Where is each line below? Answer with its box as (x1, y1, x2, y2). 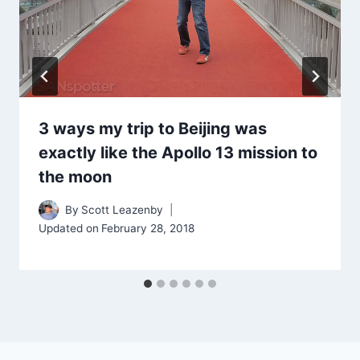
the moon (39, 167, 112, 187)
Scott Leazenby (81, 203, 164, 217)
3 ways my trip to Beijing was (39, 119, 267, 139)
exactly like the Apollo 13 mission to (39, 143, 317, 163)
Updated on (39, 222, 99, 235)
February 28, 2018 (101, 222, 195, 235)
